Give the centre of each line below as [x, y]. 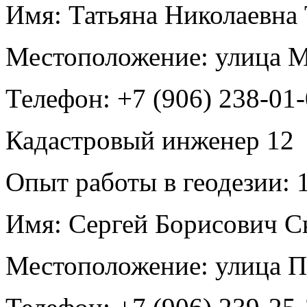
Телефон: [58, 98]
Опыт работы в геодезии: [148, 182]
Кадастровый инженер [136, 140]
